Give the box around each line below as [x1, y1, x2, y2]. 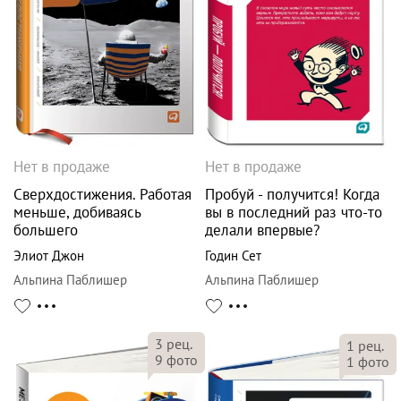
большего [13, 220, 78, 241]
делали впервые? [205, 220, 320, 241]
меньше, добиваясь [13, 202, 141, 223]
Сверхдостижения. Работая [13, 184, 192, 205]
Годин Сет [205, 247, 261, 265]
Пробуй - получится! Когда [205, 184, 380, 205]
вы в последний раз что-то [205, 202, 382, 223]
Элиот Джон [13, 247, 84, 265]
